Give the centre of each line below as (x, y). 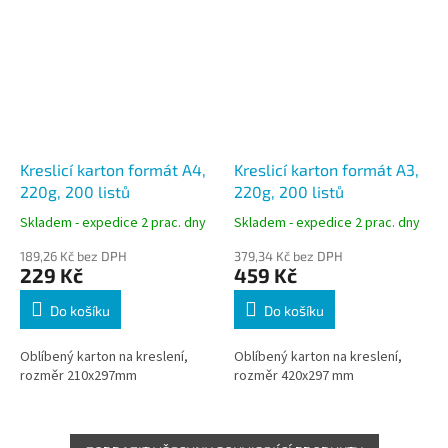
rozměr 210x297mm (81, 375)
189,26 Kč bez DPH (73, 255)
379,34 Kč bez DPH (288, 255)
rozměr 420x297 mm (297, 375)
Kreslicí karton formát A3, (326, 169)
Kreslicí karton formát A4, (113, 169)
